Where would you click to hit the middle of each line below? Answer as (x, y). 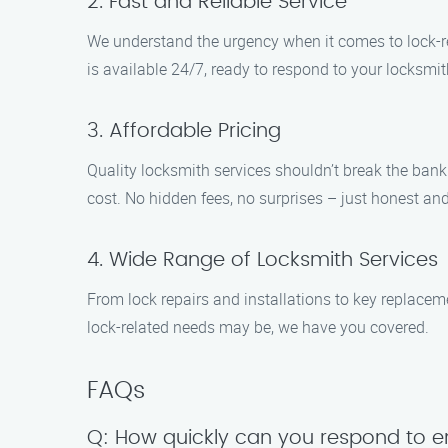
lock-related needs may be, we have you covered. (258, 327)
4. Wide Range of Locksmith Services (262, 260)
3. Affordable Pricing (184, 131)
